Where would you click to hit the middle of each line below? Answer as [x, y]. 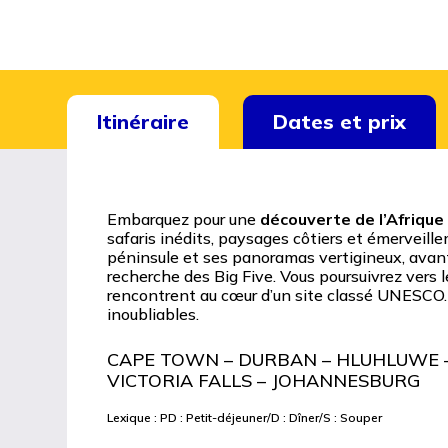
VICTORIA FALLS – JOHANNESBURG [264, 380]
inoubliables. [153, 313]
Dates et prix [340, 121]
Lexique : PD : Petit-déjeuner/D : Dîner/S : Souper [245, 417]
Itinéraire [143, 121]
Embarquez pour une [184, 218]
